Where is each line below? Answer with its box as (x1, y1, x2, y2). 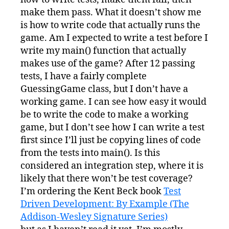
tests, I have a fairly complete (20, 70, 147, 82)
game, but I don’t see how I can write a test (20, 121, 204, 133)
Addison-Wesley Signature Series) (20, 211, 168, 223)
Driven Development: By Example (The (20, 198, 189, 210)
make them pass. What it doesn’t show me (20, 6, 201, 18)
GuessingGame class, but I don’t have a (20, 83, 188, 95)
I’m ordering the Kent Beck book (20, 185, 164, 197)
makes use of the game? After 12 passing (20, 57, 195, 70)
